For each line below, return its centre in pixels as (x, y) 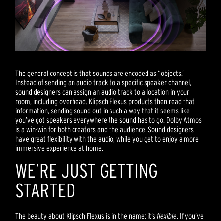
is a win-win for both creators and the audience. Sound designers (105, 129)
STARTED (46, 190)
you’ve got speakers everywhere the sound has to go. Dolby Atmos (109, 120)
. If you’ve (190, 215)
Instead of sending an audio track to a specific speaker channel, (104, 82)
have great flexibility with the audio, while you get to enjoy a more (107, 138)
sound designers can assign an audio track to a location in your (103, 92)
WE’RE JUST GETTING (87, 170)
